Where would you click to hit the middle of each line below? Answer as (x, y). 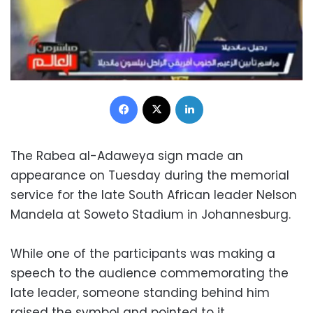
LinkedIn (221, 94)
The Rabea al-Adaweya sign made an (127, 155)
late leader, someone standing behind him (140, 292)
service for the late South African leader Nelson (154, 195)
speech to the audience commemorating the (150, 273)
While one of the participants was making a (143, 253)
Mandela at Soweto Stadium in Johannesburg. (151, 214)
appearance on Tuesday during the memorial (150, 175)
